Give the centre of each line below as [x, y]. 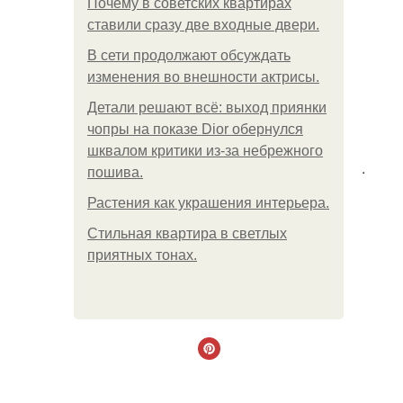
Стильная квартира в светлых [187, 233]
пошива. [115, 172]
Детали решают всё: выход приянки [207, 107]
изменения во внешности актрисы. [203, 77]
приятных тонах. [142, 255]
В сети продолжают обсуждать [189, 55]
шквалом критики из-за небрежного [205, 151]
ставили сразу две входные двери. [203, 25]
